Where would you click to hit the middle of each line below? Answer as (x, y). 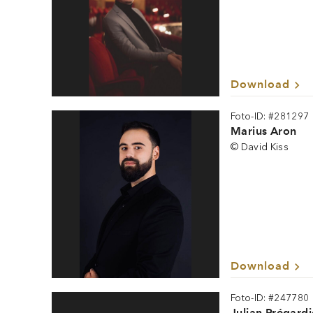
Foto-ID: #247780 (270, 298)
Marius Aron (264, 131)
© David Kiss (260, 147)
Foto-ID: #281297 (270, 116)
